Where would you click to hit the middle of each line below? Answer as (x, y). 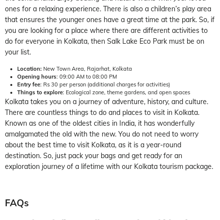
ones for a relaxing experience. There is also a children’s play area (108, 9)
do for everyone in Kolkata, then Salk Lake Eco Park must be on (105, 41)
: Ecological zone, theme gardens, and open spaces (126, 92)
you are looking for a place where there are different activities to (106, 30)
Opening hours (37, 76)
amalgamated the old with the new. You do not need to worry (102, 134)
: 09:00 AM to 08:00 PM (87, 76)
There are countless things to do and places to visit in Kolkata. (102, 112)
